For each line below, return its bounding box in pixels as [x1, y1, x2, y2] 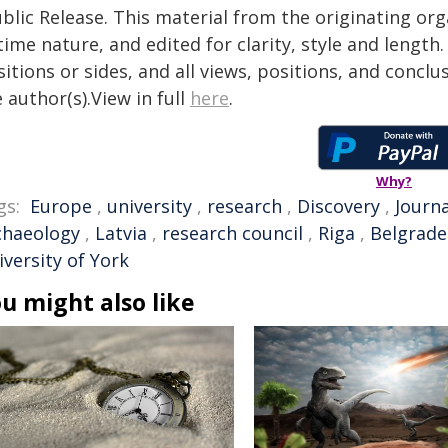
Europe [30, 194, 92, 218]
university [107, 194, 192, 218]
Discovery [297, 194, 380, 218]
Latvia [95, 221, 147, 245]
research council [162, 221, 303, 245]
